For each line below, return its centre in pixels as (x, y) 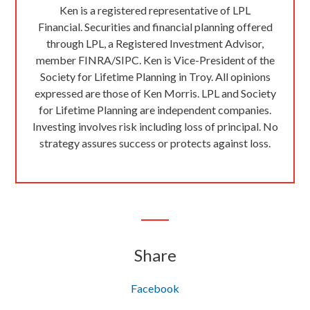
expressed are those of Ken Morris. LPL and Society (155, 93)
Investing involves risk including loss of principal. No (155, 126)
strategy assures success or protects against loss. (155, 143)
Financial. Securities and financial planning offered (155, 27)
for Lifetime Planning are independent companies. (155, 110)
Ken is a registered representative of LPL (155, 10)
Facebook (155, 288)
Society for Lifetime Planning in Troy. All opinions (155, 76)
